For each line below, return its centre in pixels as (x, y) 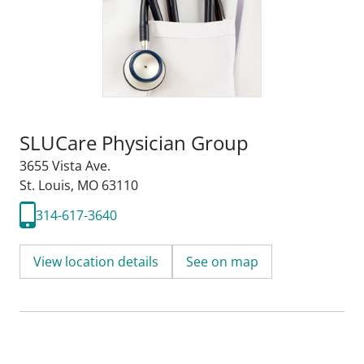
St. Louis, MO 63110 (79, 185)
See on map (222, 262)
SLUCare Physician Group (134, 143)
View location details (96, 262)
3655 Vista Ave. (65, 166)
